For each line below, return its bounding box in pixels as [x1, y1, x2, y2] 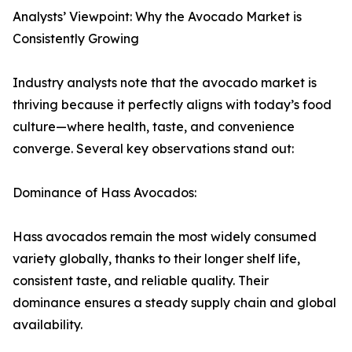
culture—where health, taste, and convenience [13, 119, 295, 135]
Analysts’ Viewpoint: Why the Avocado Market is [13, 9, 302, 25]
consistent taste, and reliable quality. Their [13, 273, 269, 289]
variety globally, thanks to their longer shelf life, [13, 251, 300, 267]
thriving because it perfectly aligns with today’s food [13, 97, 332, 113]
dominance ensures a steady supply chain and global [13, 295, 336, 311]
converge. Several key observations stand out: [13, 141, 294, 157]
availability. [13, 317, 82, 333]
